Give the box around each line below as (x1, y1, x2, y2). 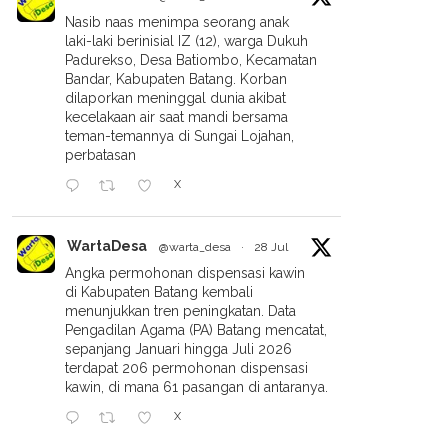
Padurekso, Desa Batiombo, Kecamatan (65, 52, 317, 68)
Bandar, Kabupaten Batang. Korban (65, 71, 287, 87)
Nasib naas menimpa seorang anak (65, 14, 289, 30)
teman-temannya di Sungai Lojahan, (65, 128, 294, 144)
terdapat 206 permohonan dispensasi (65, 360, 308, 376)
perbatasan (65, 147, 136, 163)
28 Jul (254, 240, 288, 254)
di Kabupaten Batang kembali (65, 284, 253, 300)
